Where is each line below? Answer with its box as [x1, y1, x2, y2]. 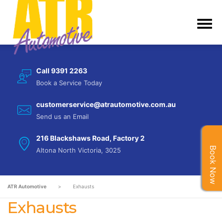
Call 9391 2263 [36, 66, 87, 75]
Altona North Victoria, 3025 [36, 146, 121, 154]
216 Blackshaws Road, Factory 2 [36, 134, 145, 142]
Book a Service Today [36, 79, 102, 87]
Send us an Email [36, 112, 89, 120]
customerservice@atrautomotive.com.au [36, 100, 176, 109]
